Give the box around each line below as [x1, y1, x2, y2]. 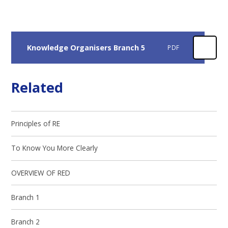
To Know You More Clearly [11, 143, 98, 153]
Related [11, 77, 64, 97]
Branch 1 [11, 192, 40, 202]
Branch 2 [11, 217, 40, 227]
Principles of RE [11, 119, 61, 129]
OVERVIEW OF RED [11, 167, 71, 178]
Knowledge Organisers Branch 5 [26, 42, 145, 52]
